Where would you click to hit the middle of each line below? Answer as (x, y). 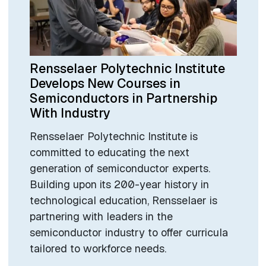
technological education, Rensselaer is (123, 201)
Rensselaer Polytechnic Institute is (113, 137)
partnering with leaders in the (101, 217)
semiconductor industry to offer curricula (129, 233)
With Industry (70, 113)
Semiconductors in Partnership (123, 98)
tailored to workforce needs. (98, 249)
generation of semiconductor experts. (120, 169)
